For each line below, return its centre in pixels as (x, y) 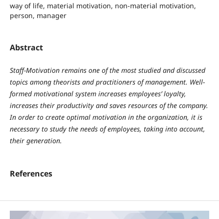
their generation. (36, 141)
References (31, 174)
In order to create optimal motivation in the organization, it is (106, 117)
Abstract (26, 47)
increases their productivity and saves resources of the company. (109, 106)
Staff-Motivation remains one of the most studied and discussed (107, 70)
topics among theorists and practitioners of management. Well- (107, 82)
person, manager (38, 15)
